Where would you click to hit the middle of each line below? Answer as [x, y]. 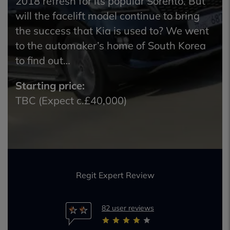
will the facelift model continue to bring [108, 16]
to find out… [43, 60]
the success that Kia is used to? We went [112, 31]
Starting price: [50, 85]
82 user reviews [128, 208]
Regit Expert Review [115, 175]
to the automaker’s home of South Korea [111, 45]
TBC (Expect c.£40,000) [71, 100]
